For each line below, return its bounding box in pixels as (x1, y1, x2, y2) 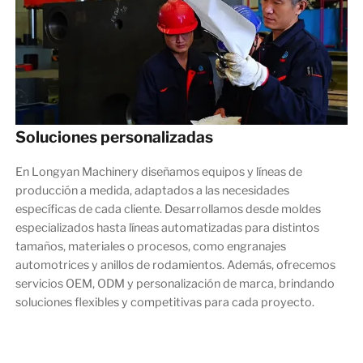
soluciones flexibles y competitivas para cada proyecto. (15, 294, 314, 310)
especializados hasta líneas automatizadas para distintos (15, 220, 319, 235)
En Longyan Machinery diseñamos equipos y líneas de (15, 164, 302, 179)
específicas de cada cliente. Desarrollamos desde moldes (15, 201, 321, 216)
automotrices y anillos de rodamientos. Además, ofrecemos (15, 257, 335, 272)
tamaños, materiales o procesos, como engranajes (15, 238, 286, 254)
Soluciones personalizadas (15, 126, 213, 147)
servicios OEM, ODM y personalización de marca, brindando (15, 275, 335, 291)
